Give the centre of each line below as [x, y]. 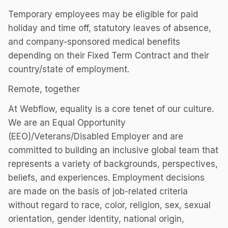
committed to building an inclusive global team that [113, 150]
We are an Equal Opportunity [67, 123]
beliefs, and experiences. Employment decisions [106, 178]
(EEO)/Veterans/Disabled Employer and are [96, 136]
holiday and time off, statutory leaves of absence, [110, 28]
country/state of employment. [69, 69]
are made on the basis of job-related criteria [98, 191]
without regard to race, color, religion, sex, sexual [109, 205]
